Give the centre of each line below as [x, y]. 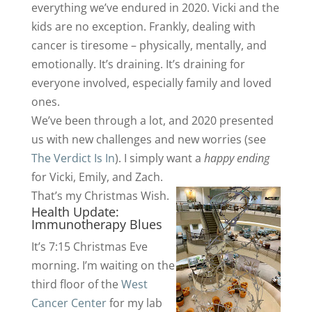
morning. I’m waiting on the [103, 265]
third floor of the [76, 284]
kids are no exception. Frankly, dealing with [143, 26]
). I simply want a [159, 158]
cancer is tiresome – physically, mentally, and [149, 45]
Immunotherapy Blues [96, 224]
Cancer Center [69, 303]
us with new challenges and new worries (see [148, 139]
